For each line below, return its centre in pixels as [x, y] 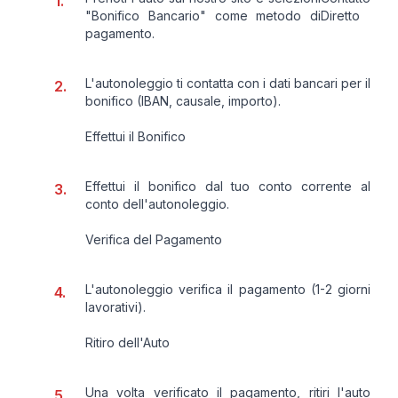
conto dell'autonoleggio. [157, 203]
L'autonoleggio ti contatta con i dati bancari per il [228, 83]
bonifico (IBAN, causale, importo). [183, 100]
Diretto [340, 15]
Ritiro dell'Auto [127, 342]
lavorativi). [115, 306]
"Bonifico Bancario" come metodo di [203, 15]
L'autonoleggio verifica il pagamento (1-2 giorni [228, 289]
